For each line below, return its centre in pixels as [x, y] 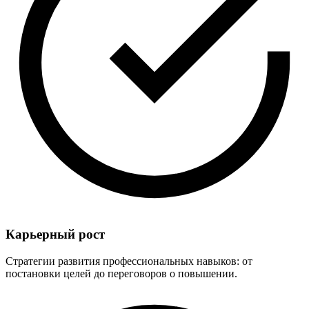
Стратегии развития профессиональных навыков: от [129, 261]
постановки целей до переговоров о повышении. [121, 274]
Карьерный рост [55, 235]
